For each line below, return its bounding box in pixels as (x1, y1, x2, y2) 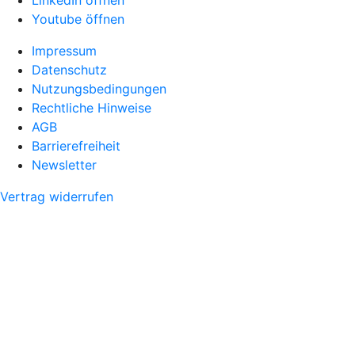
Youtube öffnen (32, 11, 124, 28)
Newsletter (32, 157, 97, 174)
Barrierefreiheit (32, 138, 120, 155)
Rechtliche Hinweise (32, 100, 151, 116)
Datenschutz (32, 62, 107, 78)
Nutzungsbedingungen (32, 81, 166, 97)
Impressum (32, 43, 97, 59)
